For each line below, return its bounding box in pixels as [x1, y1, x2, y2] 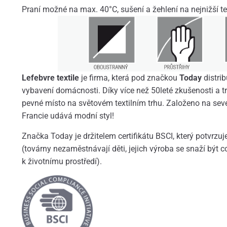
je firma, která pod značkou [81, 72, 179, 83]
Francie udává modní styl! [21, 110, 114, 121]
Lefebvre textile [21, 72, 81, 83]
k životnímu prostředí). [21, 156, 104, 166]
